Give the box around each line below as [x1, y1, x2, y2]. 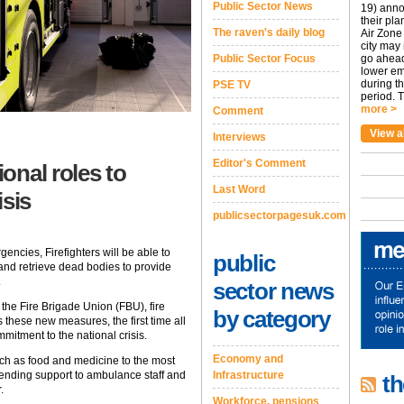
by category [213, 306, 330, 333]
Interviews [213, 131, 266, 143]
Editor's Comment [213, 157, 306, 170]
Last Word [213, 183, 265, 196]
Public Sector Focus [213, 52, 316, 65]
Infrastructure [213, 369, 284, 381]
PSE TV [213, 78, 251, 91]
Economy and [213, 353, 283, 365]
